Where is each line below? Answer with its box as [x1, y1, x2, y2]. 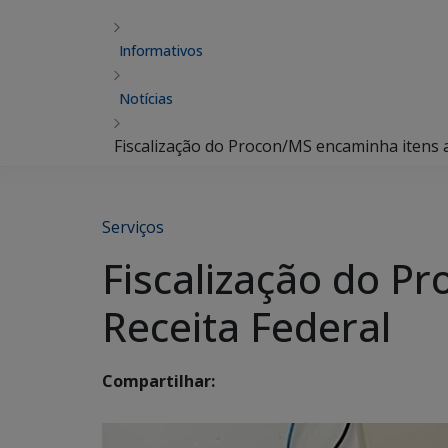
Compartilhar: [102, 370, 215, 393]
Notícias [119, 89, 173, 108]
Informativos [119, 41, 203, 60]
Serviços [102, 216, 164, 238]
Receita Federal [102, 299, 391, 354]
